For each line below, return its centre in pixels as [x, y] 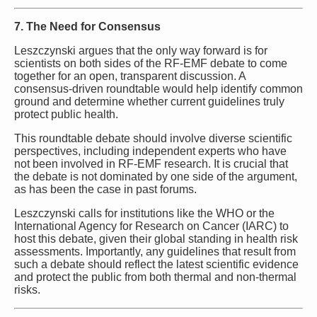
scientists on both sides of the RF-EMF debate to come [151, 63]
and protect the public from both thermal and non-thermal [155, 277]
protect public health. [66, 114]
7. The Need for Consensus [87, 26]
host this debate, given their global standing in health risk [156, 238]
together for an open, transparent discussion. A [130, 76]
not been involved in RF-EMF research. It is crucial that [151, 163]
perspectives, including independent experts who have [150, 151]
